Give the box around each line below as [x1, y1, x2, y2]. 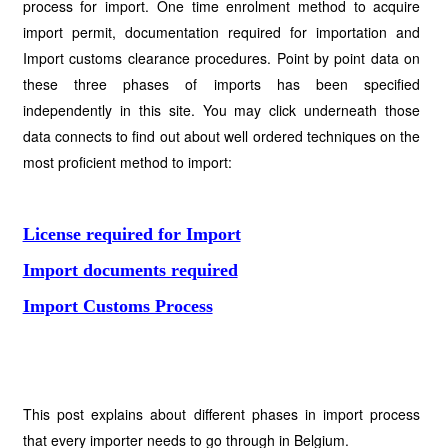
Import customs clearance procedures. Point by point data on [22, 48, 421, 68]
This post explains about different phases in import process [22, 404, 421, 424]
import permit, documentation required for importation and [22, 22, 421, 42]
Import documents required [22, 260, 238, 280]
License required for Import [22, 224, 241, 244]
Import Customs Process [22, 296, 213, 316]
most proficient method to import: [22, 152, 232, 172]
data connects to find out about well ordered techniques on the [22, 126, 421, 146]
